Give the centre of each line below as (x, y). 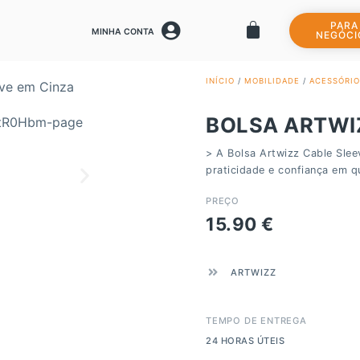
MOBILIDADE (272, 81)
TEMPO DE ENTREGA (256, 320)
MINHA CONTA (123, 32)
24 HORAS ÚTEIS (245, 340)
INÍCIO (220, 81)
